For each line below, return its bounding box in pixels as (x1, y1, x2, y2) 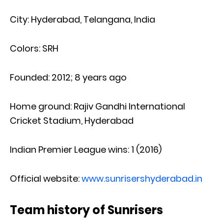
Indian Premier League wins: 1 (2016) (10, 143, 162, 156)
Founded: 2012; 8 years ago (10, 71, 127, 83)
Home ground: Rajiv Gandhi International (10, 100, 185, 112)
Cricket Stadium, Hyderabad (10, 114, 134, 127)
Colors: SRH (10, 42, 58, 55)
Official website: (10, 172, 82, 185)
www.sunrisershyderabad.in (82, 172, 202, 185)
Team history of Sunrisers (10, 201, 163, 218)
